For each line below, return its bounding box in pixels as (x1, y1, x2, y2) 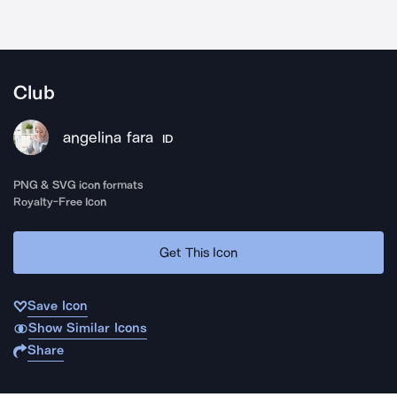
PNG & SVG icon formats (13, 178, 144, 191)
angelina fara (63, 128, 153, 147)
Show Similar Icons (27, 320, 147, 336)
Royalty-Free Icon (13, 195, 107, 208)
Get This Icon (160, 244, 237, 261)
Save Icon (27, 298, 88, 314)
